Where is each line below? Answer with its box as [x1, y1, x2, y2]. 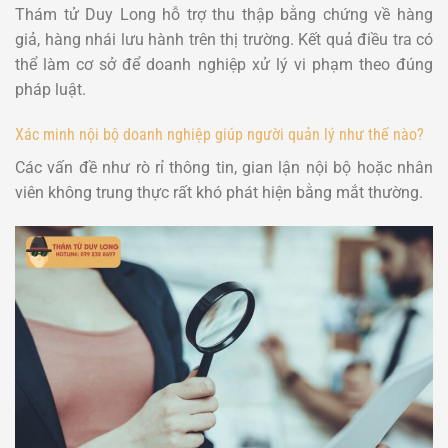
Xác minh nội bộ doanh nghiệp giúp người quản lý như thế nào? [15, 125, 424, 145]
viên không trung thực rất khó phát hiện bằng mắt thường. [15, 183, 423, 203]
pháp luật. [15, 79, 86, 99]
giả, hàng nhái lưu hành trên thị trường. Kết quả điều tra [15, 29, 416, 49]
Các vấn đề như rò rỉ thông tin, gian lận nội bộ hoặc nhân [15, 158, 433, 178]
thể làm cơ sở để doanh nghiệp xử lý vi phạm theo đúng [15, 54, 433, 74]
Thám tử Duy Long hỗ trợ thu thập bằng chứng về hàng [15, 4, 433, 24]
